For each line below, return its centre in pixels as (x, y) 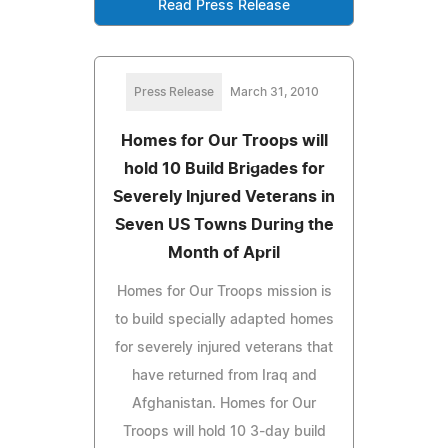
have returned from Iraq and (224, 375)
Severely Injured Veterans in (224, 196)
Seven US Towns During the (224, 224)
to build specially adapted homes (224, 319)
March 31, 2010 (274, 91)
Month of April (224, 252)
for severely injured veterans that (224, 347)
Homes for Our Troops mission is (224, 291)
